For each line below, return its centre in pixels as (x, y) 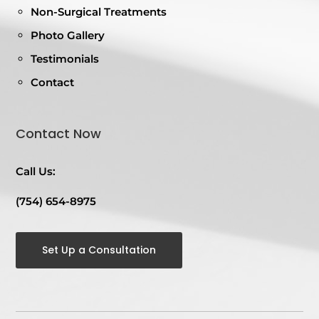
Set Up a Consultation (99, 250)
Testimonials (65, 58)
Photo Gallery (68, 35)
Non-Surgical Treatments (99, 11)
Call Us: (36, 171)
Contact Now (59, 133)
